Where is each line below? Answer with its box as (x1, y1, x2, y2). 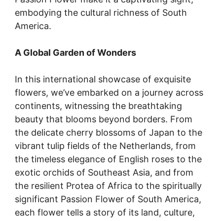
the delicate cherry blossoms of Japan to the (15, 127, 202, 138)
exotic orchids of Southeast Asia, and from (15, 167, 193, 178)
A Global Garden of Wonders (15, 47, 136, 58)
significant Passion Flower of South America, (15, 193, 201, 204)
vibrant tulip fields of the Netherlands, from (15, 140, 196, 151)
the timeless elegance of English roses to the (15, 153, 202, 164)
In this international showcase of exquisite (15, 74, 191, 84)
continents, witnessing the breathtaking (15, 100, 182, 111)
